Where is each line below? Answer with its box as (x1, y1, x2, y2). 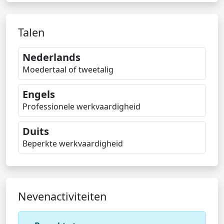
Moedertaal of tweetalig (22, 64, 113, 75)
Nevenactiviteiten (18, 189, 106, 203)
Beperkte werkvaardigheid (22, 138, 123, 149)
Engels (22, 87, 55, 101)
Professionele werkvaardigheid (22, 101, 140, 112)
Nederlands (22, 50, 80, 64)
